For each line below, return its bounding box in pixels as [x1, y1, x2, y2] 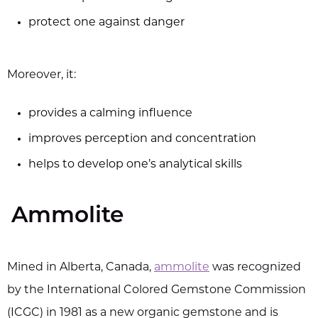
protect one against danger [28, 16, 185, 28]
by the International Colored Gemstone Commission [7, 284, 306, 296]
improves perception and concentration [28, 133, 256, 145]
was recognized [212, 261, 301, 273]
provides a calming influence [28, 107, 192, 119]
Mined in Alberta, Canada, [7, 261, 154, 273]
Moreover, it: [7, 69, 76, 81]
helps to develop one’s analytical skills [28, 158, 242, 170]
